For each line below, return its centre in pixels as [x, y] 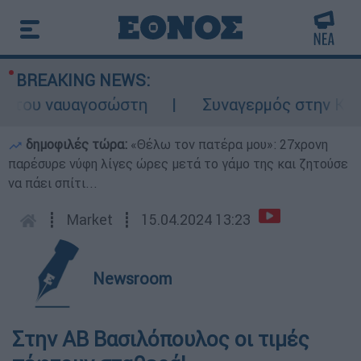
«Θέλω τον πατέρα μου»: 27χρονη [229, 144]
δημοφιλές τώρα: [77, 144]
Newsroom [133, 278]
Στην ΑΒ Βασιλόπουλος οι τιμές [161, 339]
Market [89, 220]
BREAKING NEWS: [83, 80]
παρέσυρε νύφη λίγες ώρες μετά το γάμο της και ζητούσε [178, 164]
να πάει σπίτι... [53, 183]
